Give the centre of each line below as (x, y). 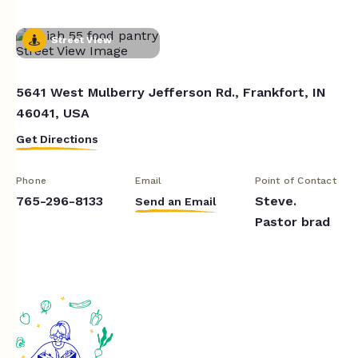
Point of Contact (295, 180)
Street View (82, 40)
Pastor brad (292, 221)
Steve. (275, 201)
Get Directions (57, 139)
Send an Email (176, 201)
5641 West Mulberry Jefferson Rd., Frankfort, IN (171, 92)
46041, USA (53, 113)
